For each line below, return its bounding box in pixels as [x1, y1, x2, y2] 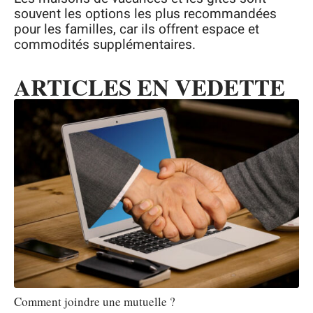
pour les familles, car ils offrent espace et [14, 20, 259, 40]
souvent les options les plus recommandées [14, 4, 277, 24]
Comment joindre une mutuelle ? [14, 293, 175, 310]
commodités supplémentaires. [14, 35, 196, 55]
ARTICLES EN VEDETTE [14, 70, 285, 104]
